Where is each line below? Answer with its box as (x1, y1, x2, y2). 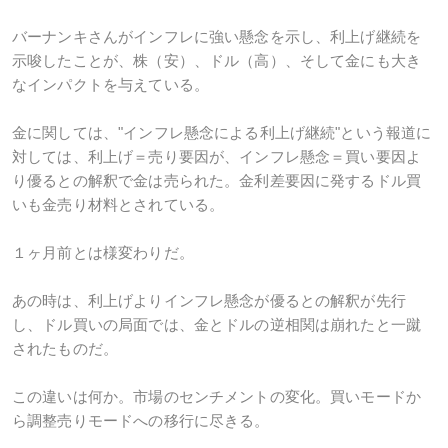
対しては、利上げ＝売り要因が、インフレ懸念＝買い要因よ (12, 148, 422, 165)
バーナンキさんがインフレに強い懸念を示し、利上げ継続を (12, 28, 422, 45)
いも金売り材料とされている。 (12, 196, 225, 213)
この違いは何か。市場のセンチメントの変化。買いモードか (12, 388, 422, 405)
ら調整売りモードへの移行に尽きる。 (12, 412, 270, 429)
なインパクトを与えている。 (12, 76, 209, 93)
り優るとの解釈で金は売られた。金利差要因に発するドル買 (12, 172, 422, 189)
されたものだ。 (12, 340, 119, 357)
